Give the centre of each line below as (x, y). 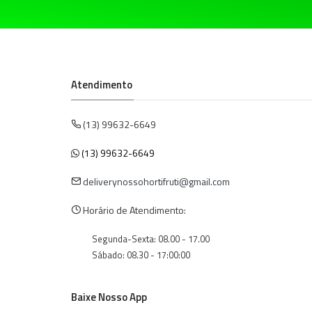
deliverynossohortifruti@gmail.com (156, 182)
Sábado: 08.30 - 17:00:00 (141, 255)
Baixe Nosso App (109, 297)
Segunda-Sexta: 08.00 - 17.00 (151, 239)
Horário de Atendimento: (133, 210)
